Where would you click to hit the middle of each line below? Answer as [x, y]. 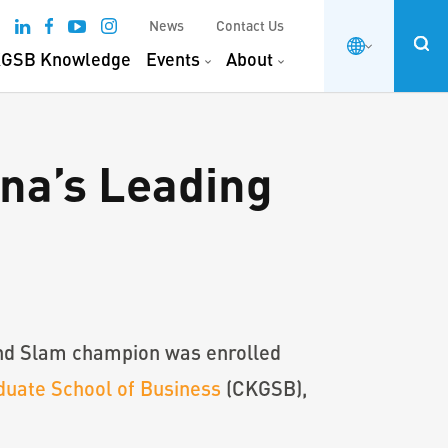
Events [173, 59]
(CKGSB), [264, 388]
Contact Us [250, 25]
